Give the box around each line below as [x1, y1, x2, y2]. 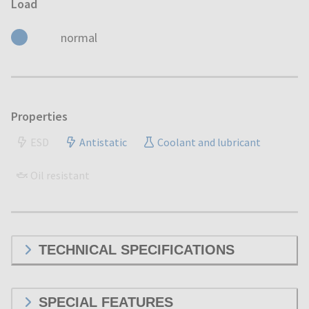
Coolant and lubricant [157, 134, 261, 149]
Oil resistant [30, 168, 90, 182]
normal [61, 29, 97, 46]
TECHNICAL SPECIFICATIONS [39, 241, 235, 257]
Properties [11, 108, 68, 124]
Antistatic [79, 134, 127, 149]
